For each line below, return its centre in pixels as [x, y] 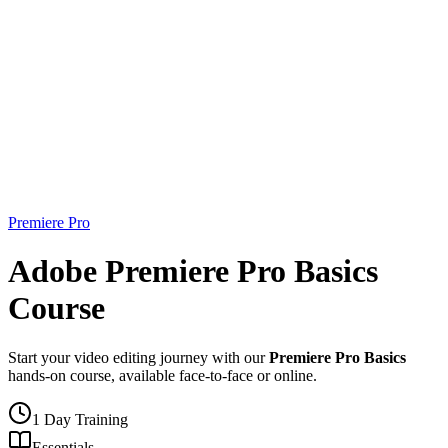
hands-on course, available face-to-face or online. [162, 375]
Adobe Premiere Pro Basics [193, 271]
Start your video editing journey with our [138, 357]
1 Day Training [80, 419]
